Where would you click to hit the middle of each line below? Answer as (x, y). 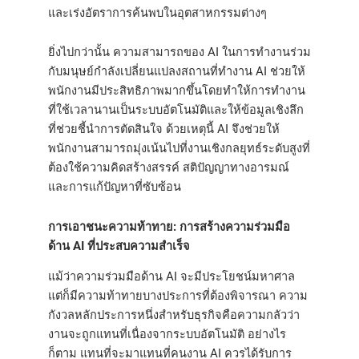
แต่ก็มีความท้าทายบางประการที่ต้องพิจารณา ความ (178, 296)
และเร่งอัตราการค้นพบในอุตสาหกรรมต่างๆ (157, 12)
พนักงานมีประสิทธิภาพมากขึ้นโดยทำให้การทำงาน (177, 91)
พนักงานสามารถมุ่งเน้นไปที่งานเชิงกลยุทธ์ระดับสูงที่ (179, 149)
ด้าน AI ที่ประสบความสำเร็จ (119, 246)
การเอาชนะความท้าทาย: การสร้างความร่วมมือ (169, 226)
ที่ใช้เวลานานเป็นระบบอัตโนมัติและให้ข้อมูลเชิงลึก (176, 110)
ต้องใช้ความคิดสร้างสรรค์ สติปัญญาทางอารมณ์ (169, 168)
